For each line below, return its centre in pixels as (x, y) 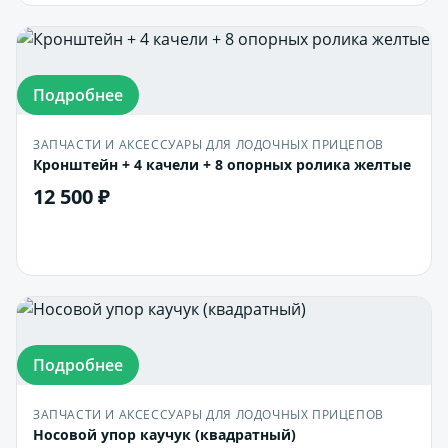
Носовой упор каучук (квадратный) (164, 434)
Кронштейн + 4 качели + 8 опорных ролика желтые (222, 164)
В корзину (234, 240)
